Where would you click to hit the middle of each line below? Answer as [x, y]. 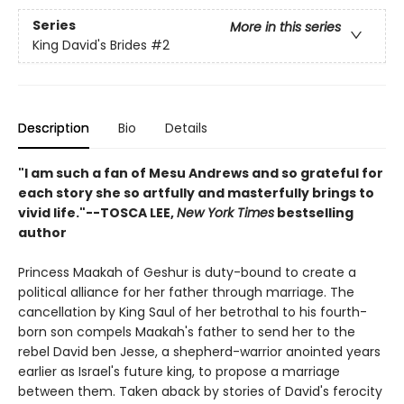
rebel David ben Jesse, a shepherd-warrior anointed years [199, 352]
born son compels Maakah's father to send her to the [187, 332]
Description [54, 129]
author [42, 233]
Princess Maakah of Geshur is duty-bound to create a [187, 273]
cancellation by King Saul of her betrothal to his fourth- [193, 312]
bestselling [314, 213]
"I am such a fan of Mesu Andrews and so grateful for [201, 174]
